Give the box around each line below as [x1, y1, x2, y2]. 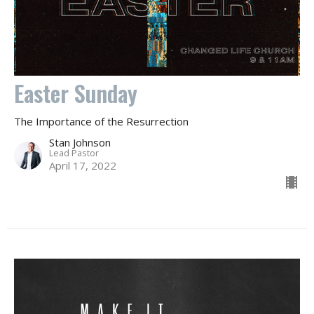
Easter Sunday [14, 76, 137, 110]
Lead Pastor [49, 146, 99, 160]
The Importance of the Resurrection [14, 114, 189, 129]
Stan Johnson [49, 135, 111, 150]
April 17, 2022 [49, 158, 116, 173]
